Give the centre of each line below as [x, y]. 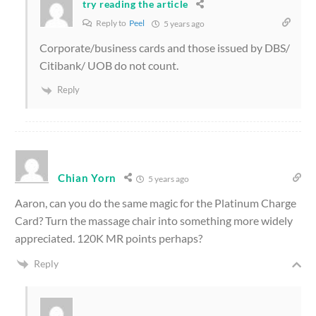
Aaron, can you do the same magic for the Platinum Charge [156, 202]
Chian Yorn [87, 177]
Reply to [112, 23]
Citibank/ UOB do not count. [109, 65]
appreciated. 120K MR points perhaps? [109, 238]
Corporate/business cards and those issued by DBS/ [165, 47]
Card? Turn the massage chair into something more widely [154, 220]
